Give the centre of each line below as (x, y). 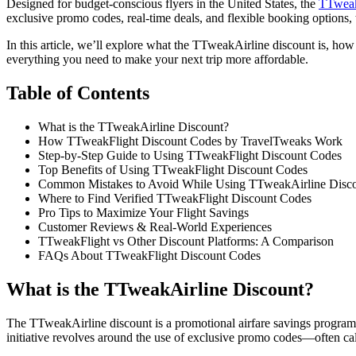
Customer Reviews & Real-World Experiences (155, 226)
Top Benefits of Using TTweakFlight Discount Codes (173, 169)
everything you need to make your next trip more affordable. (157, 59)
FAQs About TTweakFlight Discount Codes (149, 255)
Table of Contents (78, 93)
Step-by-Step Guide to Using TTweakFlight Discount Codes (190, 155)
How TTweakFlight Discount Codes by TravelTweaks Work (190, 141)
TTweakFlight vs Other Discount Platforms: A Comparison (186, 241)
